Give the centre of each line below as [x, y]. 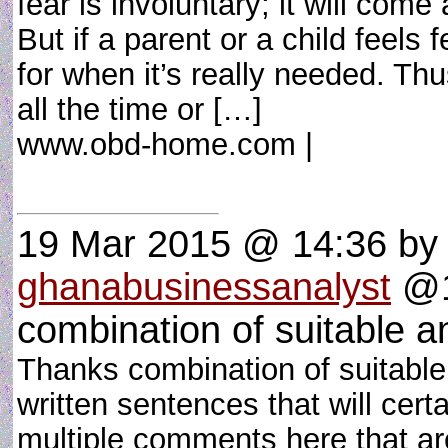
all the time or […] [139, 109]
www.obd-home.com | [174, 144]
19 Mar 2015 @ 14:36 [202, 244]
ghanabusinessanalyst [204, 287]
